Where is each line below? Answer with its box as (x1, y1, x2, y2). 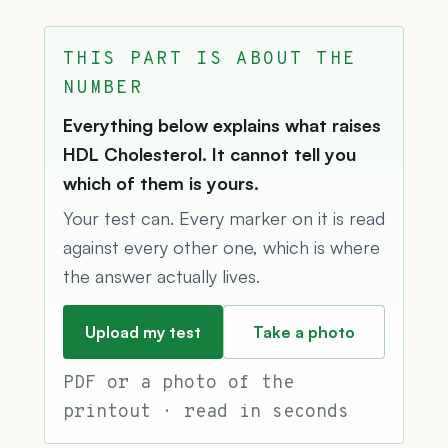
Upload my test (85, 321, 201, 342)
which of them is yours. (63, 171, 259, 194)
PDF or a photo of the (63, 371, 294, 395)
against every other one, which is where (63, 235, 380, 258)
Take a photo (253, 321, 355, 342)
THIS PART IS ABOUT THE (63, 47, 357, 71)
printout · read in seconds (63, 400, 349, 424)
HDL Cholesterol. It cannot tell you (63, 142, 356, 165)
